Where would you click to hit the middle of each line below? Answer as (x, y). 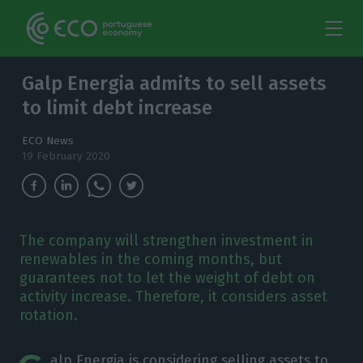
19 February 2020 (66, 156)
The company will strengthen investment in (166, 241)
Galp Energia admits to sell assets (175, 83)
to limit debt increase (117, 108)
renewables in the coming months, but (150, 259)
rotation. (48, 315)
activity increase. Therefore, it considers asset (173, 297)
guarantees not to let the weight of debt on (167, 278)
